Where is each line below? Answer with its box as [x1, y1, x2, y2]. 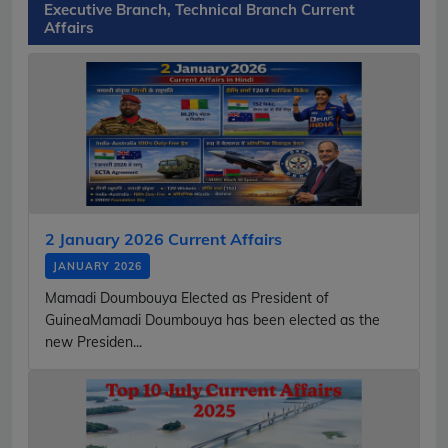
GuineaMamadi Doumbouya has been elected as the [45, 310, 380, 329]
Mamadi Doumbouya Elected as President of [45, 288, 329, 307]
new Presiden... [45, 332, 142, 351]
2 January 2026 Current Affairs [45, 228, 282, 249]
